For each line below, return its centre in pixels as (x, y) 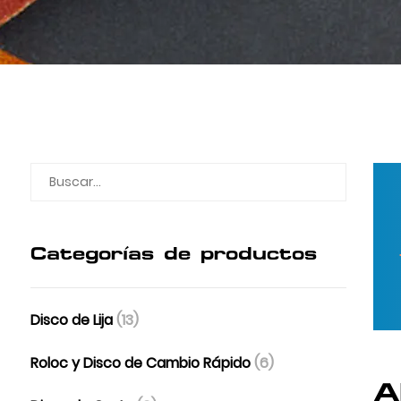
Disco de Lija (73, 320)
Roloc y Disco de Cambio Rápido (142, 363)
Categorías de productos (173, 253)
